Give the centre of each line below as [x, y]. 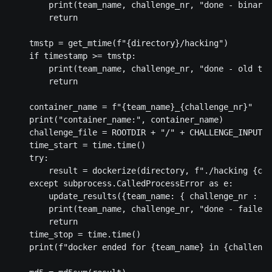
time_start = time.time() [78, 145]
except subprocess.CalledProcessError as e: [121, 184]
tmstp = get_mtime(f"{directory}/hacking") [119, 43]
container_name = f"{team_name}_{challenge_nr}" [131, 107]
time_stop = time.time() [75, 235]
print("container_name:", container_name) [117, 120]
